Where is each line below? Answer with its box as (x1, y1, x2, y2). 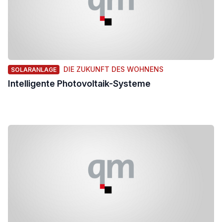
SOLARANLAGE (11, 66, 56, 73)
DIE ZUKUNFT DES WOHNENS (63, 65, 164, 73)
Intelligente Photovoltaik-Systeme (8, 78, 151, 89)
